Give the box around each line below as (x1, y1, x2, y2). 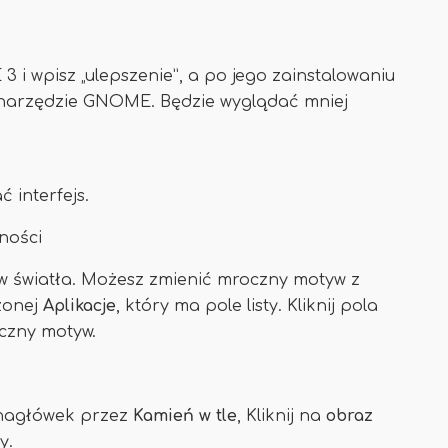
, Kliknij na (237, 407, 326, 425)
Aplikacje (43, 297, 116, 315)
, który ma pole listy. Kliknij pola (116, 297, 378, 315)
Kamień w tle (133, 407, 237, 425)
